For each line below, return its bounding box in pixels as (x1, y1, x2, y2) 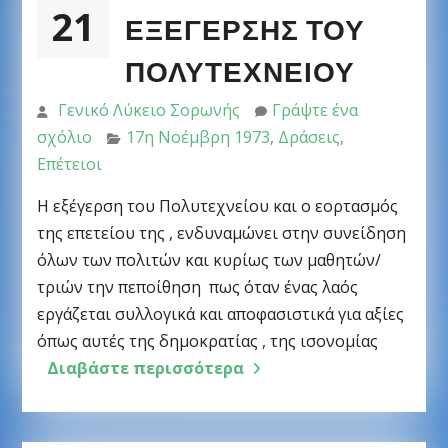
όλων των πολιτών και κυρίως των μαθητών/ (36, 248, 381, 271)
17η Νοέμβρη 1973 (125, 125, 270, 148)
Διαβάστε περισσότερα (46, 356, 244, 379)
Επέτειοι (36, 152, 102, 175)
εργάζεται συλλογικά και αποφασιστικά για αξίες (36, 302, 404, 325)
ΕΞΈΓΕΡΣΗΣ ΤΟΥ (124, 10, 365, 47)
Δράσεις (277, 125, 340, 148)
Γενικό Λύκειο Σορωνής (57, 98, 240, 121)
